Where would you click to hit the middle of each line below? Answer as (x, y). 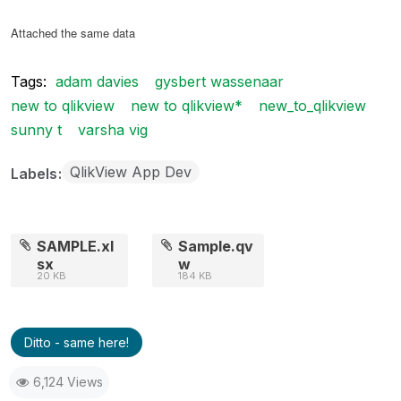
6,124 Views (68, 381)
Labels (36, 173)
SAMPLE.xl (76, 246)
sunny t (36, 129)
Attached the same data (73, 32)
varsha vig (113, 129)
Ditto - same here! (77, 342)
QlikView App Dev (131, 171)
